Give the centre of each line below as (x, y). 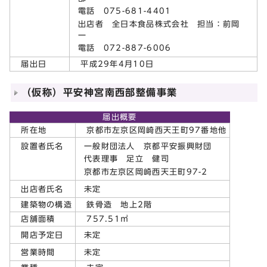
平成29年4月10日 (113, 64)
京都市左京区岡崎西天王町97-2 (146, 172)
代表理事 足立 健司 (127, 159)
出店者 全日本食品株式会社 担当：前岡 (163, 24)
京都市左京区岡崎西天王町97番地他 (153, 130)
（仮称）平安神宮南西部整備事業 (100, 92)
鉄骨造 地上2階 (115, 204)
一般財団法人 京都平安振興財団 (148, 146)
